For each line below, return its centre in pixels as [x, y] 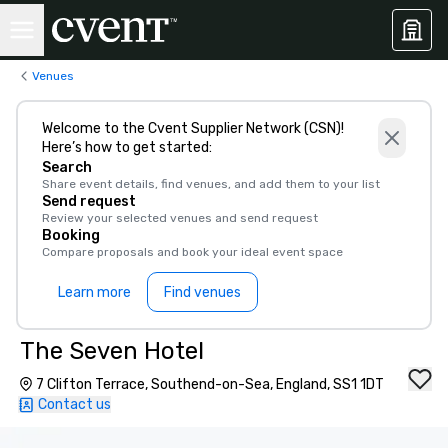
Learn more [94, 292]
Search [67, 167]
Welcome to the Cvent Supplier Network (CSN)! [193, 128]
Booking [71, 235]
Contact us [74, 404]
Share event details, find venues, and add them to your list [211, 184]
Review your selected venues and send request [180, 218]
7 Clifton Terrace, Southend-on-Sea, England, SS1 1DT [210, 384]
